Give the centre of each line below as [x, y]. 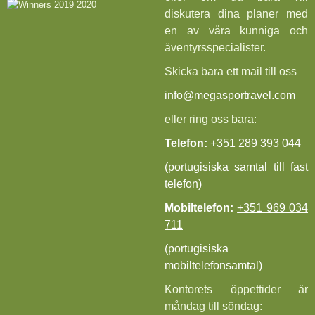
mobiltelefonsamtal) [213, 266]
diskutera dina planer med [236, 14]
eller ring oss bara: [211, 120]
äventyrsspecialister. [215, 48]
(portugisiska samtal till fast [236, 167]
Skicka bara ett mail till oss [231, 72]
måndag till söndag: [213, 307]
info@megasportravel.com [230, 96]
